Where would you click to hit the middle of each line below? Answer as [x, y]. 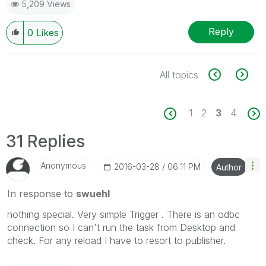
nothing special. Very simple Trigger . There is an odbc [123, 214]
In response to [42, 193]
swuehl [93, 193]
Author [229, 167]
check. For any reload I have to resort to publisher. [116, 240]
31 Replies [45, 141]
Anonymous [63, 165]
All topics [179, 75]
